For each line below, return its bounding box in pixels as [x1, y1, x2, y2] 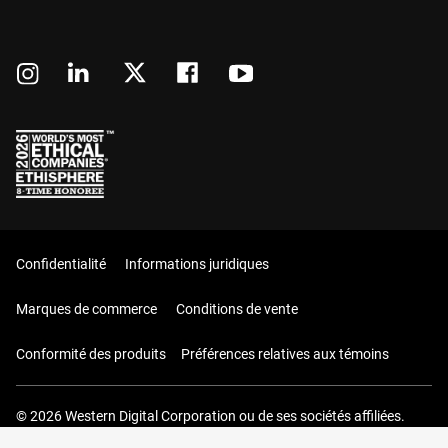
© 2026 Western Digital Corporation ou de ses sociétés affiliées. [16, 408, 405, 425]
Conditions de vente [176, 301, 298, 318]
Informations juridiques [125, 256, 269, 273]
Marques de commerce [16, 301, 157, 318]
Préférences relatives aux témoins [181, 346, 389, 363]
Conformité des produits [16, 346, 166, 363]
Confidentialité [16, 256, 106, 273]
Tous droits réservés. [16, 429, 144, 446]
